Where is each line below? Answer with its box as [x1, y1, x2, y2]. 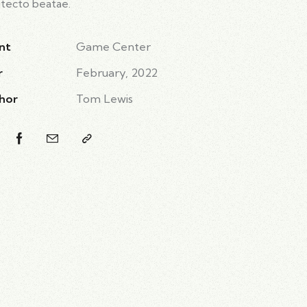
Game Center [75, 39, 151, 54]
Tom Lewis [75, 91, 133, 106]
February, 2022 [75, 65, 158, 80]
